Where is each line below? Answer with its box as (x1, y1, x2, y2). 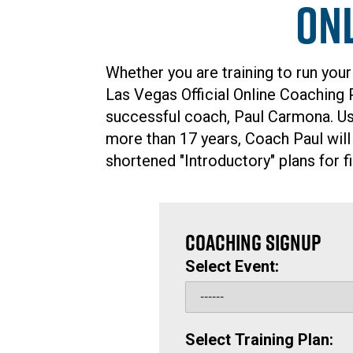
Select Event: (185, 256, 280, 276)
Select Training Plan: (185, 329, 334, 349)
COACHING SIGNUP (185, 225, 321, 258)
